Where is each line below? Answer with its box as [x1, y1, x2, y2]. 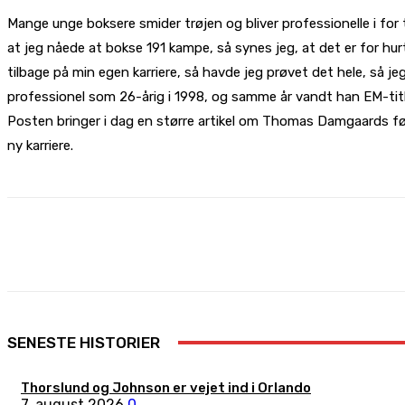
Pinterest [353, 238, 402, 251]
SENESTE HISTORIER [7, 334, 160, 352]
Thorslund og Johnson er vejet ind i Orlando [21, 380, 311, 396]
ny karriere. [7, 137, 73, 154]
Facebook [180, 238, 230, 251]
